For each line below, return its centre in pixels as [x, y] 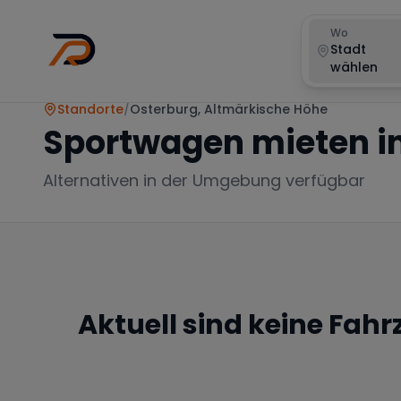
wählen [354, 67]
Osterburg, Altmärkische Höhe [229, 109]
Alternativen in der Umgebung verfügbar [204, 180]
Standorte [90, 109]
